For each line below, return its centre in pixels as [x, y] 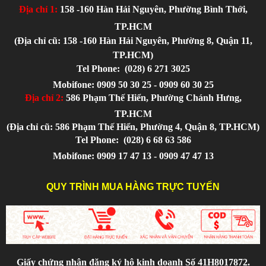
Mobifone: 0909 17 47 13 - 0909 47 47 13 [133, 156]
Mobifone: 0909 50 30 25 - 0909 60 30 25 [133, 85]
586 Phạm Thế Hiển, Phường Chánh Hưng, [152, 98]
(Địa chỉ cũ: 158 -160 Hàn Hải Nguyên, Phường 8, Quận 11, [133, 41]
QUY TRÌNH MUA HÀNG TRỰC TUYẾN [133, 187]
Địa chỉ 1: [38, 9]
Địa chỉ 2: [44, 98]
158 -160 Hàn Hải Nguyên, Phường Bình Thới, [152, 9]
